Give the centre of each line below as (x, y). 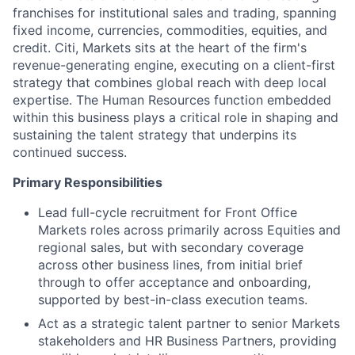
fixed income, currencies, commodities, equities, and (170, 30)
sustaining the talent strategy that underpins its (155, 134)
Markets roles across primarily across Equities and (189, 229)
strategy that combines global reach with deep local (170, 82)
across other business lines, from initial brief (170, 264)
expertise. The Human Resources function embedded (172, 99)
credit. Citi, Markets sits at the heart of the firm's (160, 47)
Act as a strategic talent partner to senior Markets (189, 323)
